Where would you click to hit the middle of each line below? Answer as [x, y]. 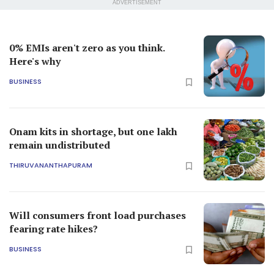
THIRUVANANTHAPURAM [51, 165]
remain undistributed [60, 145]
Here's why [35, 61]
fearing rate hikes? [54, 228]
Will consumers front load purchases [98, 215]
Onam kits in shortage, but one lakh [93, 131]
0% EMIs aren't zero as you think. [87, 47]
